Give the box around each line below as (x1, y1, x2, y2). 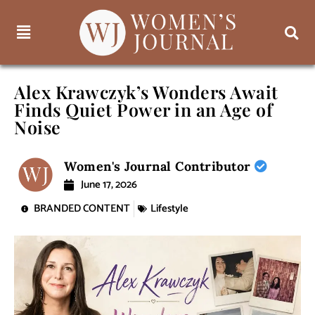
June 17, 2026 (81, 176, 138, 194)
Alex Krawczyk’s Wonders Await (14, 80, 278, 104)
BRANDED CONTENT (34, 200, 130, 218)
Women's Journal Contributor (64, 158, 255, 175)
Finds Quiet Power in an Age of (14, 98, 273, 122)
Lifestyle (150, 200, 188, 218)
